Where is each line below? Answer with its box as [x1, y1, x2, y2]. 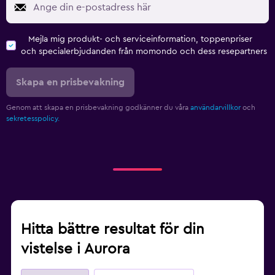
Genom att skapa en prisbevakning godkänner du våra [6, 103, 190, 111]
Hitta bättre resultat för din [21, 222, 204, 237]
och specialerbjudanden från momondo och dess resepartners [21, 47, 267, 56]
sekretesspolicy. [6, 114, 60, 122]
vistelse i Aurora [21, 241, 130, 257]
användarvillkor [190, 103, 241, 111]
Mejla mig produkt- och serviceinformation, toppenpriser [28, 34, 252, 44]
